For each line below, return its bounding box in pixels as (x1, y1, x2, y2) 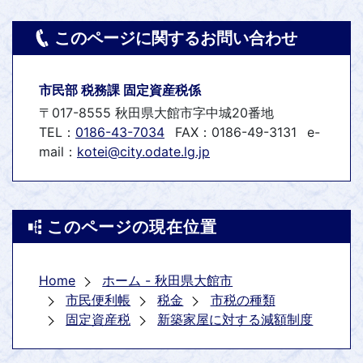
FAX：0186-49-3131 (175, 124, 297, 141)
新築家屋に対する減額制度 (157, 311, 314, 328)
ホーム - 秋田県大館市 (102, 272, 233, 289)
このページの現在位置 (47, 217, 217, 237)
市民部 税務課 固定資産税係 (39, 82, 201, 98)
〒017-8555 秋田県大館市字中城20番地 (39, 105, 274, 122)
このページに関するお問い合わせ (54, 28, 297, 48)
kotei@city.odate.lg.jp (77, 143, 210, 160)
